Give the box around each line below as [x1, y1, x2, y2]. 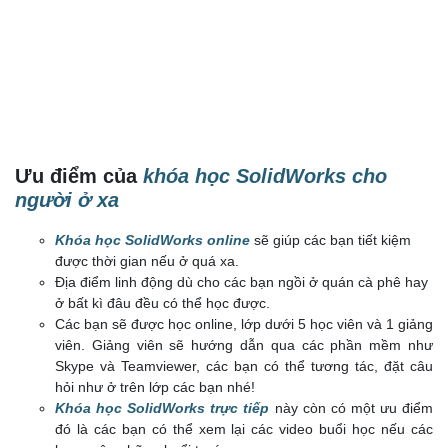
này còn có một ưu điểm [269, 400, 434, 417]
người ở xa [15, 189, 119, 212]
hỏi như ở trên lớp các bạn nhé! [55, 379, 255, 396]
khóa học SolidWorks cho [143, 165, 387, 188]
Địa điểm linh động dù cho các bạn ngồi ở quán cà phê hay [55, 274, 428, 291]
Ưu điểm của [15, 165, 143, 188]
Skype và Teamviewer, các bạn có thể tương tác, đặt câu [55, 358, 433, 375]
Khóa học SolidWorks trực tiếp [55, 400, 270, 417]
